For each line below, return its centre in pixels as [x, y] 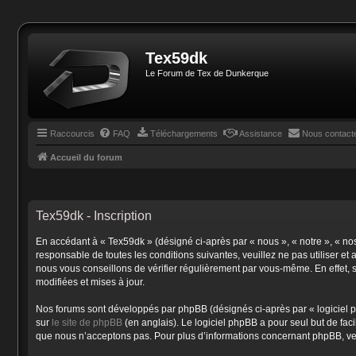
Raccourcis [72, 133]
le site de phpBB [87, 322]
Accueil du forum [86, 157]
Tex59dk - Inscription [94, 215]
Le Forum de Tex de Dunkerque [207, 73]
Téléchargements [184, 133]
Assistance [260, 133]
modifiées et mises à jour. [90, 282]
